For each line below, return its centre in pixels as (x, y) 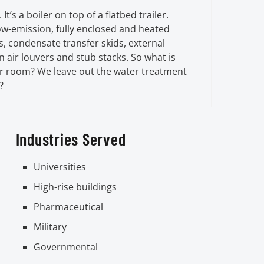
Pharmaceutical (68, 207)
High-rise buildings (75, 187)
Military (50, 227)
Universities (60, 166)
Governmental (65, 247)
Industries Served (71, 139)
